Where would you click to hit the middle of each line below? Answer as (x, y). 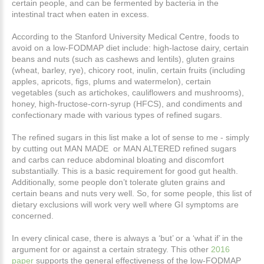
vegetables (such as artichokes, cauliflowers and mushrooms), (128, 93)
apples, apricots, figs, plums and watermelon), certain (111, 82)
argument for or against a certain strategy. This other (111, 250)
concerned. (34, 216)
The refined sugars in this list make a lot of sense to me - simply (131, 138)
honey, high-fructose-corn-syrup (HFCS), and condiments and (127, 104)
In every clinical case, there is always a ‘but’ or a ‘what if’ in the (127, 238)
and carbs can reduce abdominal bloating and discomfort (118, 160)
